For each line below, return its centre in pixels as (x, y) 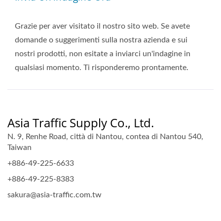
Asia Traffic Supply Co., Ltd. (81, 123)
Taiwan (19, 147)
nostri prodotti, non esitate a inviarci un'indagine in (103, 54)
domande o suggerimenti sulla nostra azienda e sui (101, 40)
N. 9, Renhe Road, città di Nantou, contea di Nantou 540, (105, 137)
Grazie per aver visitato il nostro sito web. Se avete (102, 26)
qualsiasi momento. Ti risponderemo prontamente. (102, 68)
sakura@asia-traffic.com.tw (55, 195)
